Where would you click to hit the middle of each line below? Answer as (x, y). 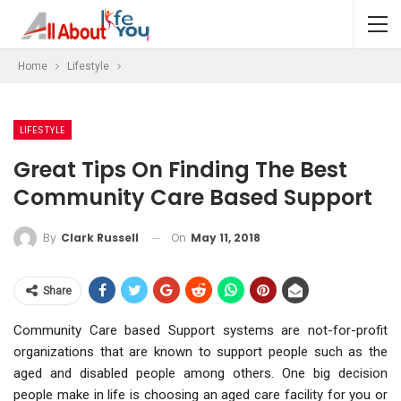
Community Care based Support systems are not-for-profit (200, 331)
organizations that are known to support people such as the (200, 352)
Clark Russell (100, 238)
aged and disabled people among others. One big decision (200, 374)
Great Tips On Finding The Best (180, 169)
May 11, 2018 (226, 237)
